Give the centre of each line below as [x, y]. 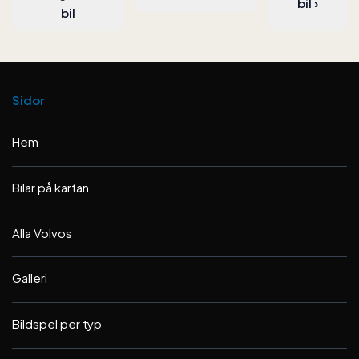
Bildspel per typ [57, 323]
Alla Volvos [42, 232]
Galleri [30, 278]
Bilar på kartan [50, 187]
